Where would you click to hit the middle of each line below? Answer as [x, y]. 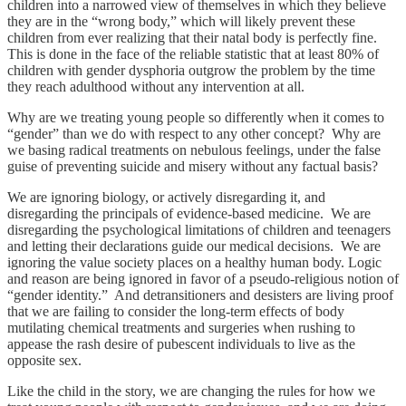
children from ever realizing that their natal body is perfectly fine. [194, 37]
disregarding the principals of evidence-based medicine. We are [189, 213]
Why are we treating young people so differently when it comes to [196, 117]
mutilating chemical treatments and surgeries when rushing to [181, 327]
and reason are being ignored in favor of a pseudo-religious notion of [203, 278]
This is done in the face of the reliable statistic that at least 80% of [193, 53]
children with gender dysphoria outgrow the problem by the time [191, 70]
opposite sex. [46, 360]
